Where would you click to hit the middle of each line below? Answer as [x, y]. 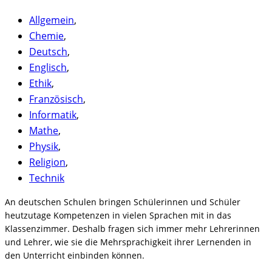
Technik [47, 178]
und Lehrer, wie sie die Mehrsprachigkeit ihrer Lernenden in [128, 242]
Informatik [53, 115]
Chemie [46, 36]
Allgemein [52, 20]
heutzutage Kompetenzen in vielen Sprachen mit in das [118, 216]
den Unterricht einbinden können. [75, 256]
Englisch [48, 68]
